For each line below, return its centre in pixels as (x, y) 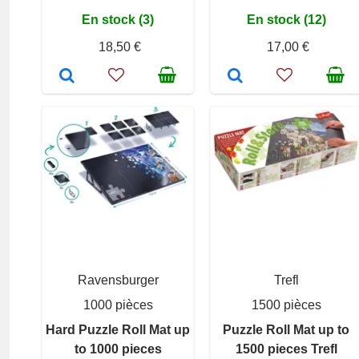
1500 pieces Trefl (286, 349)
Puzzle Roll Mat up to (286, 329)
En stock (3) (118, 19)
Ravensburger (118, 280)
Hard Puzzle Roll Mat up (118, 329)
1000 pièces (118, 305)
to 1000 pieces (118, 349)
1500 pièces (286, 305)
